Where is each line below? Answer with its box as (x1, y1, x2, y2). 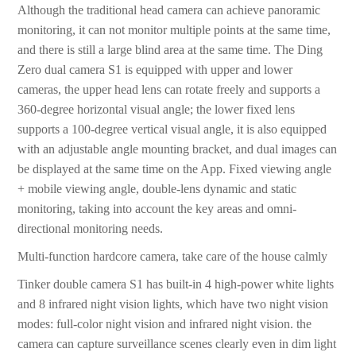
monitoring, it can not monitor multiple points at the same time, (17, 23, 331, 37)
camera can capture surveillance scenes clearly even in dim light (17, 337, 337, 351)
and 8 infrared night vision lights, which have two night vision (17, 297, 329, 311)
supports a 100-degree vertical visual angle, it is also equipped (17, 122, 327, 137)
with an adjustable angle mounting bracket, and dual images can (17, 142, 338, 157)
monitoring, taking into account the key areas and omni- (17, 202, 297, 216)
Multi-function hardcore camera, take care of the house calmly (17, 250, 328, 264)
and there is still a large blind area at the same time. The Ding (17, 43, 323, 57)
